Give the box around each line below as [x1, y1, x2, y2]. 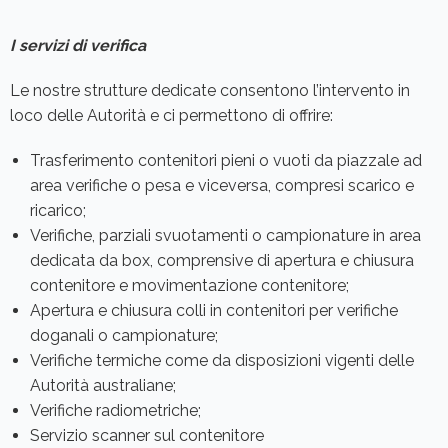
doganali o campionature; [30, 326, 222, 346]
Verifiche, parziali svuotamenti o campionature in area [30, 226, 421, 246]
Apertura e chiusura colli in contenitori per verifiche [30, 301, 398, 321]
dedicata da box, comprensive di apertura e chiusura [30, 251, 414, 271]
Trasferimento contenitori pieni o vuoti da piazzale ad [30, 151, 422, 171]
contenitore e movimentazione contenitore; [30, 276, 349, 296]
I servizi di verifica [10, 36, 146, 56]
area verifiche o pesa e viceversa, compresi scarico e [30, 176, 414, 196]
